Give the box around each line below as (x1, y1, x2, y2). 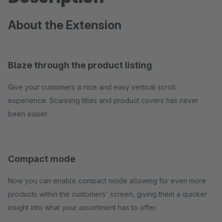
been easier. (8, 110, 49, 118)
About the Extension (8, 18, 121, 32)
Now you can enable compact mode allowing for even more (8, 176, 206, 185)
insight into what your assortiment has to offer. (8, 203, 157, 212)
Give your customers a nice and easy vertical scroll (8, 83, 176, 91)
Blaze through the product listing (8, 60, 152, 70)
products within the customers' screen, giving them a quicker (8, 190, 207, 198)
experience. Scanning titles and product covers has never (8, 96, 199, 105)
